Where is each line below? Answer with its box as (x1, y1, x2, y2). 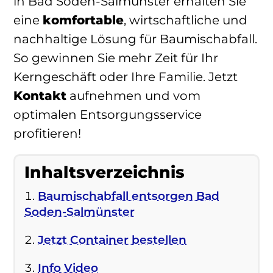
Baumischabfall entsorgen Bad (38, 189, 219, 204)
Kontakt (13, 88, 66, 104)
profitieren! (13, 126, 81, 141)
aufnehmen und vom (66, 88, 200, 104)
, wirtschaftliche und (124, 13, 247, 28)
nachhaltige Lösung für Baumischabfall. (13, 32, 257, 47)
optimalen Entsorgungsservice (13, 107, 202, 122)
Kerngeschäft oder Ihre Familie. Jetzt (13, 69, 238, 85)
